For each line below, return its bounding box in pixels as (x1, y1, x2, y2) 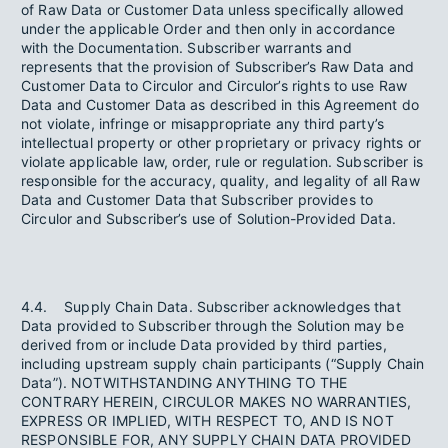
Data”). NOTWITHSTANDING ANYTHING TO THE (21, 374, 348, 391)
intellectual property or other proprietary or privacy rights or (21, 134, 421, 151)
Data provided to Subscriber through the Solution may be (21, 317, 404, 334)
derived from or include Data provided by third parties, (21, 336, 387, 353)
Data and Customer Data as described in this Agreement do (21, 96, 419, 113)
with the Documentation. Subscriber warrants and (21, 39, 352, 56)
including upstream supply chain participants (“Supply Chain (21, 355, 425, 372)
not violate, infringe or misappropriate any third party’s (21, 115, 385, 132)
